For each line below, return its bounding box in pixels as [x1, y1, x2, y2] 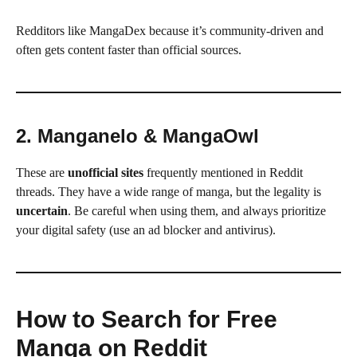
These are [16, 165, 68, 179]
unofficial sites [68, 165, 143, 179]
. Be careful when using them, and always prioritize [68, 203, 326, 218]
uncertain [16, 203, 68, 218]
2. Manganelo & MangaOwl [16, 124, 259, 147]
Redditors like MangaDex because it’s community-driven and [16, 23, 324, 37]
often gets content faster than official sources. [16, 42, 241, 57]
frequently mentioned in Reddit [143, 165, 303, 179]
